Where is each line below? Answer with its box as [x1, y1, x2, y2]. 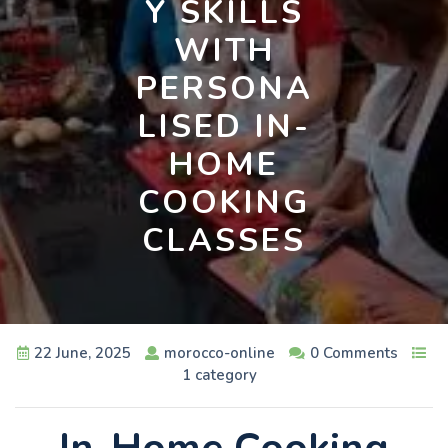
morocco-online [164, 342, 275, 363]
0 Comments [310, 342, 398, 363]
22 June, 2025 [34, 342, 131, 363]
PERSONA [135, 67, 313, 110]
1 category [181, 364, 257, 385]
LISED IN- [137, 105, 311, 148]
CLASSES [142, 219, 306, 262]
